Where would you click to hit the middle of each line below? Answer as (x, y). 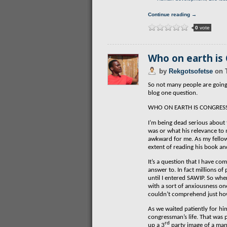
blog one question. (173, 93)
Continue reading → (172, 14)
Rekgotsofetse (191, 71)
